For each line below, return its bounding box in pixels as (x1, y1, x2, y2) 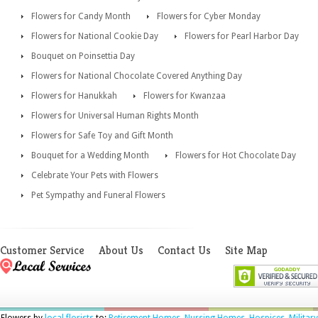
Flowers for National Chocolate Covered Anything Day (31, 71, 242, 82)
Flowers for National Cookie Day (31, 31, 158, 42)
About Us (99, 243, 143, 258)
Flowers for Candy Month (31, 11, 131, 22)
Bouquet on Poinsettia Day (31, 51, 135, 62)
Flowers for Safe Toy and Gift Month (31, 131, 173, 141)
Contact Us (158, 243, 211, 258)
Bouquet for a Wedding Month (31, 150, 149, 161)
